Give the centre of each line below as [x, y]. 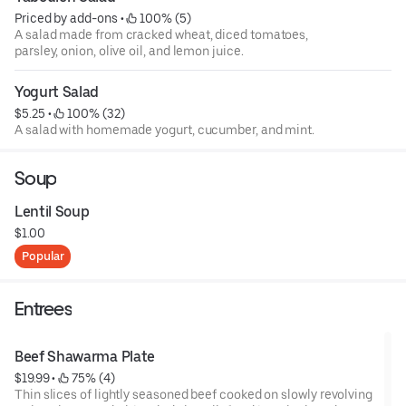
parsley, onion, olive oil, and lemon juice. [129, 51]
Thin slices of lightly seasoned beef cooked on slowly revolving [193, 395]
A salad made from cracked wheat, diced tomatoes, [162, 35]
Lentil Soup [52, 212]
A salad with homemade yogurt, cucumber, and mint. [165, 130]
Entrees [43, 309]
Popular [43, 256]
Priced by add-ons [66, 19]
